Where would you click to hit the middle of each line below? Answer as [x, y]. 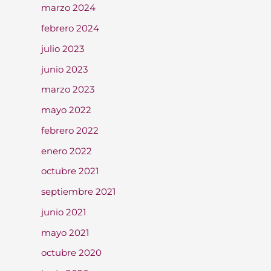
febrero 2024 [70, 28]
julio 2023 [63, 48]
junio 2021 [64, 212]
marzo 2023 [68, 90]
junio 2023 [64, 69]
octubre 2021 [70, 171]
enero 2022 [67, 151]
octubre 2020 [71, 253]
